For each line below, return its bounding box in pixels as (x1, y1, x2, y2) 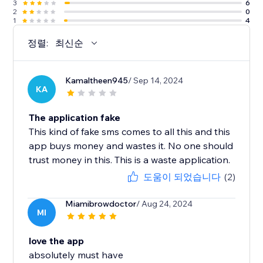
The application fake (29, 112, 121, 124)
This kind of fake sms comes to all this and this (29, 126, 231, 138)
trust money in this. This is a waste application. (29, 154, 231, 166)
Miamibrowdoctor (65, 198, 137, 210)
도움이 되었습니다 (143, 171, 221, 183)
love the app (29, 235, 85, 247)
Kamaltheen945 (65, 75, 129, 86)
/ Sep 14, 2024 (128, 75, 184, 86)
